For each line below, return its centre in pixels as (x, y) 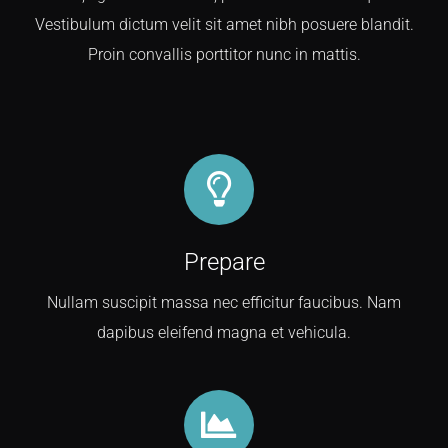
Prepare (224, 261)
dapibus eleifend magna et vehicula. (224, 332)
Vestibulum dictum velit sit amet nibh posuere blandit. (224, 25)
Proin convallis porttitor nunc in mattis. (224, 55)
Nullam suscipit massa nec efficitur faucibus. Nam (224, 302)
